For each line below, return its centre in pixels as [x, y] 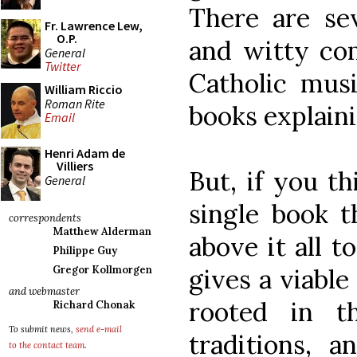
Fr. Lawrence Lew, [94, 25]
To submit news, [42, 329]
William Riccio [84, 89]
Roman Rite [75, 103]
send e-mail [99, 329]
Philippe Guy [85, 251]
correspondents [45, 218]
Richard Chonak [94, 305]
